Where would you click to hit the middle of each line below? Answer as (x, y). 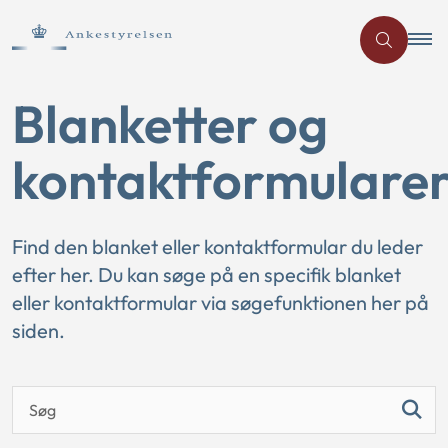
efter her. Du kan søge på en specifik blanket (206, 274)
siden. (38, 330)
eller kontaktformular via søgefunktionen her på (220, 302)
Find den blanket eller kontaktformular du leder (217, 246)
